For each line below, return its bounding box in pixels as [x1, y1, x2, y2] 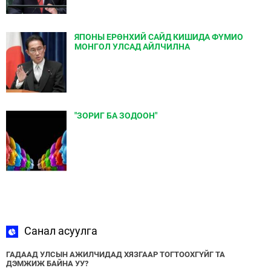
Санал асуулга [24, 224, 97, 237]
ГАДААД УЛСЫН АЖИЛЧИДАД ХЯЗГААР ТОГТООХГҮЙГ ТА [6, 250, 225, 259]
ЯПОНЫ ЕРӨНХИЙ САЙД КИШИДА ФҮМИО [74, 32, 243, 42]
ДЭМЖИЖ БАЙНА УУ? [6, 259, 88, 268]
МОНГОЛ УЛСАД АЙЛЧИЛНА [74, 42, 190, 51]
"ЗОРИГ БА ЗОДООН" [74, 111, 157, 120]
